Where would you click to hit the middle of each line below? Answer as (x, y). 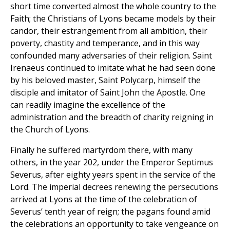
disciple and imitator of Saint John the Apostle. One (108, 93)
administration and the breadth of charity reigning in (112, 117)
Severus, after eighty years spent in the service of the (113, 175)
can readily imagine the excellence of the (88, 105)
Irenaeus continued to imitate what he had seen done (113, 68)
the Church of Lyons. (50, 130)
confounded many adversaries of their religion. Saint (111, 56)
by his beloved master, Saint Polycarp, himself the (106, 80)
